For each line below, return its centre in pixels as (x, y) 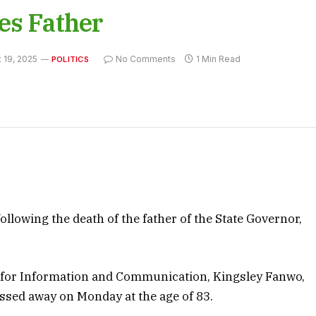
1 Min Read (218, 59)
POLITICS (70, 59)
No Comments (145, 59)
